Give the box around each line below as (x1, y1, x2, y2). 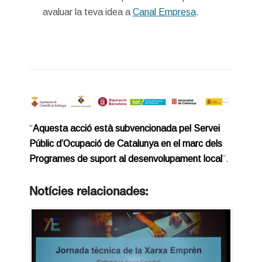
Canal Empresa (132, 6, 196, 17)
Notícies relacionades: (29, 187, 149, 199)
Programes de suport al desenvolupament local (29, 154, 222, 164)
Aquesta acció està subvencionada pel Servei (32, 123, 220, 134)
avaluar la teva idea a (42, 6, 133, 17)
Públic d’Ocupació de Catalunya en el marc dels (29, 139, 222, 149)
